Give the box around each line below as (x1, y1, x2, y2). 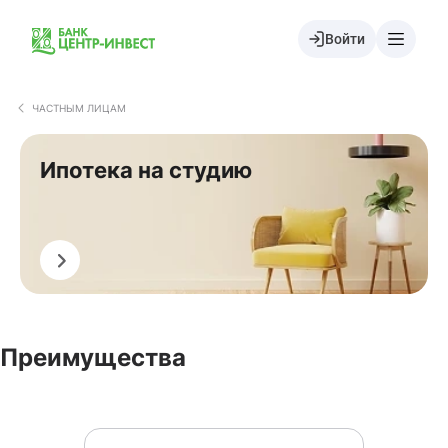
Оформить (24, 251, 96, 268)
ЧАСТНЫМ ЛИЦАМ (32, 102, 126, 114)
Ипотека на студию (40, 157, 252, 183)
